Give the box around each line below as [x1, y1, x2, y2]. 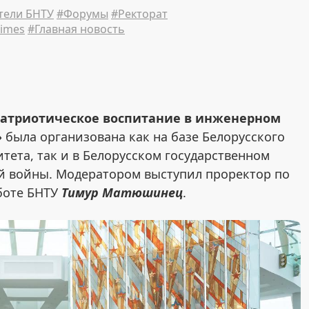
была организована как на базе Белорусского [2, 128, 285, 146]
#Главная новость [28, 21, 125, 37]
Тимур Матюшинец [61, 184, 183, 201]
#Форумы [57, 6, 108, 22]
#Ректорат [111, 6, 168, 22]
